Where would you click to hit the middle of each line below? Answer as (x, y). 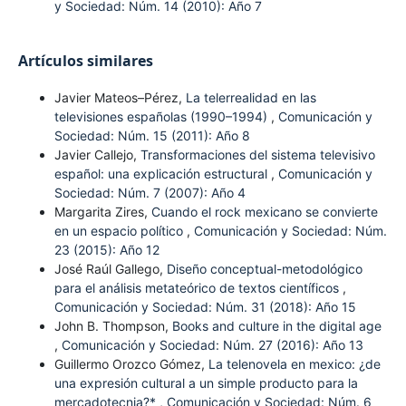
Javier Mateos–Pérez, (120, 97)
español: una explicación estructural (162, 173)
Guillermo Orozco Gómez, (131, 363)
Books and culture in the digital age (276, 325)
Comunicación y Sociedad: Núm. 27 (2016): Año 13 (212, 344)
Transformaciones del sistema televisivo (257, 154)
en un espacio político (120, 230)
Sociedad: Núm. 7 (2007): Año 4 (150, 192)
